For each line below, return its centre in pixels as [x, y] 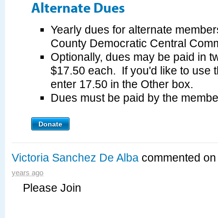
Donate [50, 124]
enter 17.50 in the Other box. [122, 84]
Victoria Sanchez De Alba [75, 158]
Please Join [52, 188]
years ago [27, 173]
